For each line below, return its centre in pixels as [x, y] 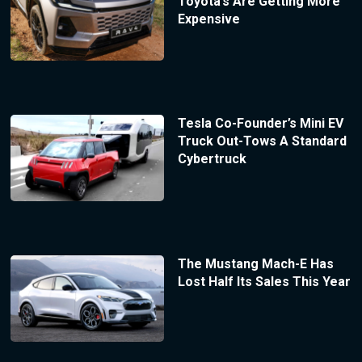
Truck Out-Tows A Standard [262, 141]
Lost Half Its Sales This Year [264, 282]
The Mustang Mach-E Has [255, 264]
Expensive [208, 19]
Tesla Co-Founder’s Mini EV [260, 124]
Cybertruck [212, 159]
